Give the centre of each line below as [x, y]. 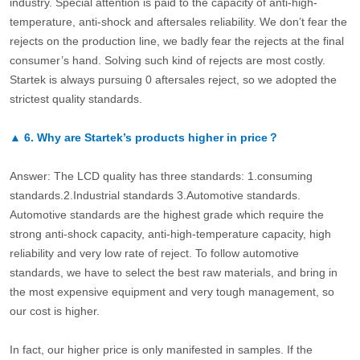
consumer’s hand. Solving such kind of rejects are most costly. [167, 60]
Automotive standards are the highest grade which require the [166, 214]
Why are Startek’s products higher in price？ [157, 137]
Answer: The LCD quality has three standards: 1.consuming [161, 176]
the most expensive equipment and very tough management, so [172, 291]
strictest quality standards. [80, 98]
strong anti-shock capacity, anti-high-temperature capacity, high [170, 233]
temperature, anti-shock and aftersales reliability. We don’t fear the [178, 21]
